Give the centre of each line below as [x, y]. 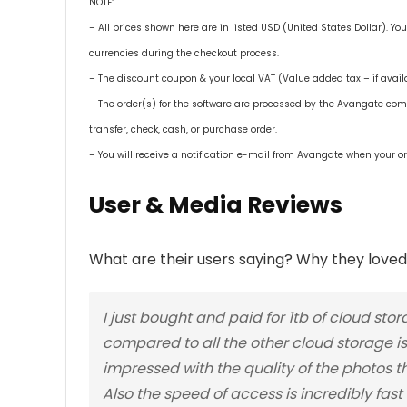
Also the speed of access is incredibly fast [253, 394]
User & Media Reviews [216, 205]
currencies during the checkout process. [184, 53]
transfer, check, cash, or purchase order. [183, 129]
